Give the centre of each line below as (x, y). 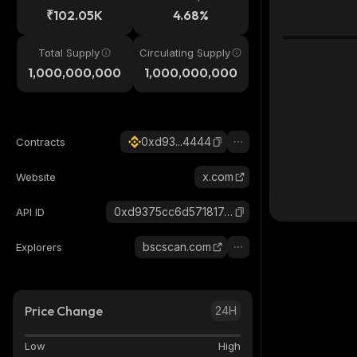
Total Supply (69, 53)
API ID (30, 212)
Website (36, 177)
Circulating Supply (185, 53)
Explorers (39, 247)
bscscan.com (177, 247)
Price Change (64, 311)
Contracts (41, 142)
